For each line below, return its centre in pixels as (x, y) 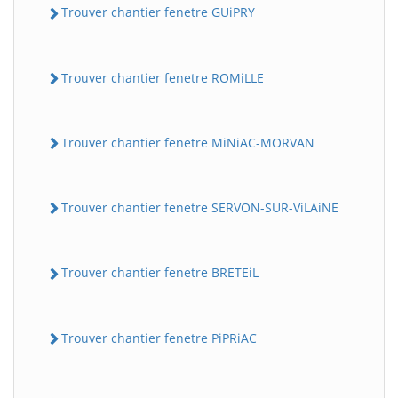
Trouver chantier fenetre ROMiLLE (163, 77)
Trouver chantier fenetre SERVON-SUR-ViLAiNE (200, 207)
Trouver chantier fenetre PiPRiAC (159, 338)
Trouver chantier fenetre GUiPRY (158, 12)
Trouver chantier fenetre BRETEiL (160, 273)
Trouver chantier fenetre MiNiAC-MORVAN (188, 142)
